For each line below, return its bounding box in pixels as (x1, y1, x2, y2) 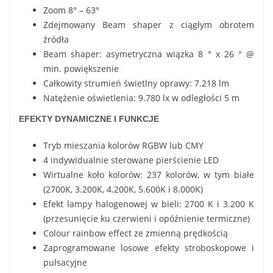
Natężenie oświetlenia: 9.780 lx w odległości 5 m (43, 91, 239, 104)
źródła (43, 33, 69, 45)
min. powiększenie (43, 62, 119, 74)
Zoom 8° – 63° (43, 4, 99, 16)
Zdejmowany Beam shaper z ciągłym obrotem (43, 18, 254, 30)
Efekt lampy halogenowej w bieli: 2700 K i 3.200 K (43, 197, 254, 210)
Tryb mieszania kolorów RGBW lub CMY (43, 139, 204, 151)
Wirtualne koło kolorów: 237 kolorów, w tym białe (43, 168, 254, 180)
